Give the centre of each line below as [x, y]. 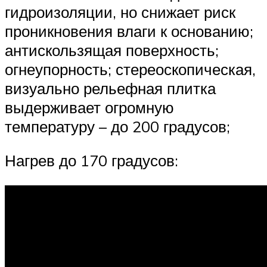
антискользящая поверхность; [112, 50]
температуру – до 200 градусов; [117, 126]
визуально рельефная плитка [110, 88]
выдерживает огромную [89, 107]
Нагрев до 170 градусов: [91, 161]
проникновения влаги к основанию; [129, 31]
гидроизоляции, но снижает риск [120, 12]
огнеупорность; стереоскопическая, [130, 69]
